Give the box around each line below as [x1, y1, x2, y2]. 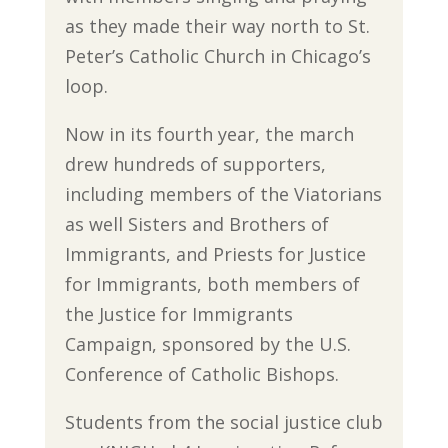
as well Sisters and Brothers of [64, 212, 329, 236]
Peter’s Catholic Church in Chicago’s [64, 44, 371, 68]
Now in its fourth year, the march [64, 122, 354, 146]
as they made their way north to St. [64, 14, 370, 38]
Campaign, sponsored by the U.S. [64, 332, 351, 356]
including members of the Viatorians [64, 182, 382, 206]
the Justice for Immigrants [64, 302, 293, 326]
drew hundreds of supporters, [64, 152, 326, 176]
